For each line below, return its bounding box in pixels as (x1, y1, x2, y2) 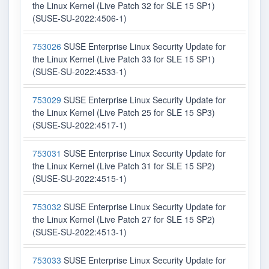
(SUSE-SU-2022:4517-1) (32, 119, 127, 131)
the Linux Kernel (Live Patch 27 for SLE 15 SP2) (32, 213, 215, 226)
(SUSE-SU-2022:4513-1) (32, 226, 127, 238)
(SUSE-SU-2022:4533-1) (32, 65, 127, 78)
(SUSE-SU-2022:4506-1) (32, 12, 127, 25)
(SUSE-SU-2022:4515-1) (32, 172, 127, 185)
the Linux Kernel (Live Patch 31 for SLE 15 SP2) (32, 160, 215, 172)
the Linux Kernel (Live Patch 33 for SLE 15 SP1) (32, 53, 215, 65)
